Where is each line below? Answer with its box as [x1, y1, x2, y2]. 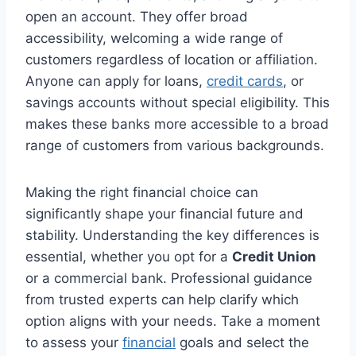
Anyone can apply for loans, [25, 72, 207, 89]
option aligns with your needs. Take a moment [25, 312, 320, 329]
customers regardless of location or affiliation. [25, 51, 318, 68]
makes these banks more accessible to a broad [25, 115, 329, 132]
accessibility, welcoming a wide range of [25, 29, 283, 46]
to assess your [25, 334, 122, 350]
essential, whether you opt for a [25, 248, 232, 265]
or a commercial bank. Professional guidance [25, 269, 312, 286]
